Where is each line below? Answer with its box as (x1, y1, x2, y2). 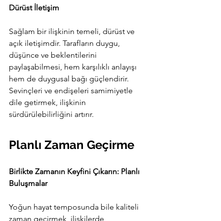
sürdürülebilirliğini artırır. (9, 110, 94, 119)
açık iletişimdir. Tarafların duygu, (9, 38, 122, 48)
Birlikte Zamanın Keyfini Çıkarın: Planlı (9, 167, 142, 177)
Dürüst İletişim (9, 3, 59, 13)
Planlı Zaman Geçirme (9, 138, 134, 152)
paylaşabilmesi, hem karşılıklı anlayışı (9, 62, 139, 72)
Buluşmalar (9, 179, 47, 188)
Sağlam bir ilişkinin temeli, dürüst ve (9, 27, 137, 37)
